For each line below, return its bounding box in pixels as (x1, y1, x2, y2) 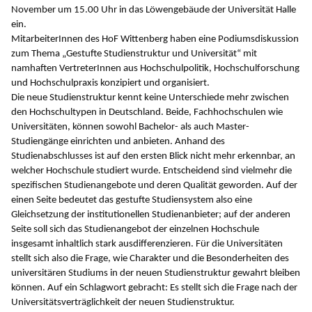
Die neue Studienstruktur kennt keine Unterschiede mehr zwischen (11, 93, 289, 104)
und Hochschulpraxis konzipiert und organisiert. (11, 78, 210, 89)
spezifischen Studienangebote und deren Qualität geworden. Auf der (11, 180, 297, 192)
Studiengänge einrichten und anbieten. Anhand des (11, 136, 225, 148)
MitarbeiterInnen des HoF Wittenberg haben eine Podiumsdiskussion (11, 34, 299, 45)
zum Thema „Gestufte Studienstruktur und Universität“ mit (11, 49, 257, 60)
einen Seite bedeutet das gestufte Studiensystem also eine (11, 195, 252, 206)
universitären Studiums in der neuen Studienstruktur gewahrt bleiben (11, 268, 300, 279)
